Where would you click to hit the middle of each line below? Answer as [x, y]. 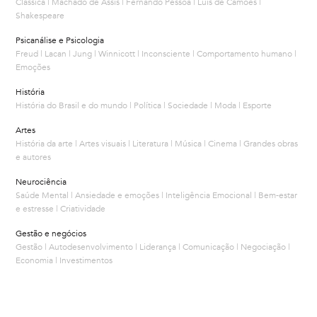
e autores [34, 157]
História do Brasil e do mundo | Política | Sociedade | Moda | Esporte [144, 106]
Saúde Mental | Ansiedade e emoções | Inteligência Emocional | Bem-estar [157, 196]
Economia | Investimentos [64, 261]
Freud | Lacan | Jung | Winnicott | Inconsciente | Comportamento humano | [156, 54]
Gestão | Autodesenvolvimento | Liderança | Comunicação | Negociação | [153, 247]
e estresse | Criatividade [61, 209]
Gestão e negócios [51, 234]
